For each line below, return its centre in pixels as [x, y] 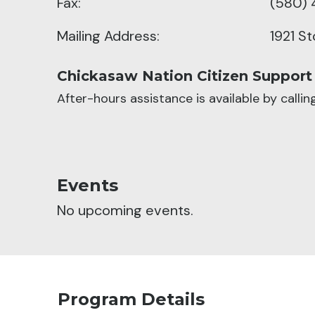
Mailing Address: [108, 36]
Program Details [131, 300]
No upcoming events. [125, 211]
